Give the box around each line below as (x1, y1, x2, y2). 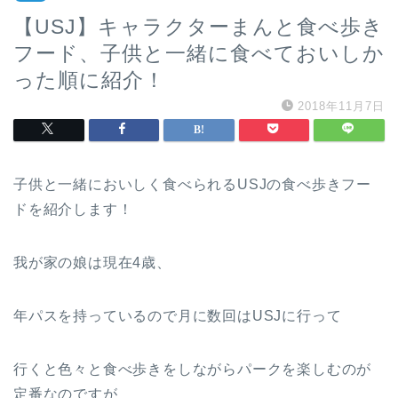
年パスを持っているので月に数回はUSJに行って (13, 308, 342, 323)
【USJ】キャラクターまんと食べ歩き (13, 15, 384, 38)
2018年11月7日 (298, 99, 385, 113)
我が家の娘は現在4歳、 (13, 255, 171, 270)
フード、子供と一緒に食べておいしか (13, 42, 385, 65)
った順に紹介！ (13, 68, 165, 92)
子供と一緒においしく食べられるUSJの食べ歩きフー (13, 177, 371, 192)
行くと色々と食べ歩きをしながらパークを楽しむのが (13, 362, 372, 377)
